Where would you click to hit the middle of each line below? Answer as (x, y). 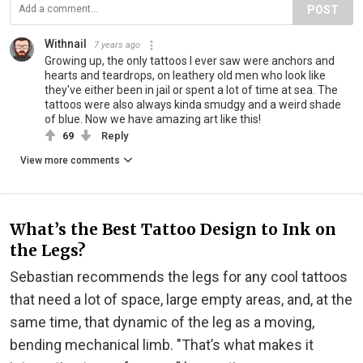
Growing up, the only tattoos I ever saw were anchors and (190, 61)
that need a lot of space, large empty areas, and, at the (181, 299)
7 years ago (117, 45)
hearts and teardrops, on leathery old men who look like (185, 76)
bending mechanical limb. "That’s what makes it (162, 344)
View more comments (70, 161)
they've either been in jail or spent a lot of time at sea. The (191, 90)
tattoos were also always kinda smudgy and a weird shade (193, 105)
